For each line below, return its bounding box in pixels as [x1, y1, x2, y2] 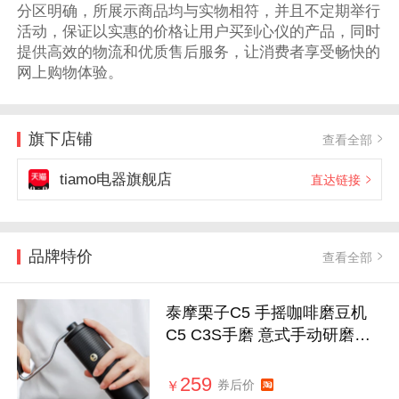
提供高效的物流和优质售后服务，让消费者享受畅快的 [17, 43, 381, 61]
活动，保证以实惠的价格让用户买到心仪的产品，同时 [17, 22, 381, 40]
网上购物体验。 [17, 63, 124, 81]
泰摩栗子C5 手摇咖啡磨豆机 [166, 304, 368, 322]
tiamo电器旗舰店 [59, 171, 172, 189]
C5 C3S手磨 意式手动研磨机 [166, 326, 371, 345]
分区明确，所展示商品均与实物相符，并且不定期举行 [17, 2, 381, 20]
